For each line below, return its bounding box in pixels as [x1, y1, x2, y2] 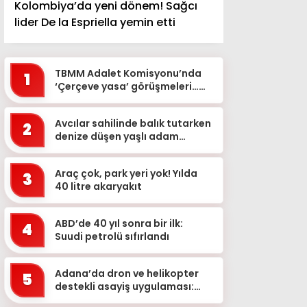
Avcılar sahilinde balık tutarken [55, 116, 211, 130]
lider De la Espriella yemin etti [14, 14, 175, 30]
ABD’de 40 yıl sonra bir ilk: [55, 216, 183, 230]
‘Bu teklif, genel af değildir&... [55, 92, 200, 106]
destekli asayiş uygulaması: [55, 279, 194, 293]
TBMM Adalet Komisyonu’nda [55, 66, 201, 80]
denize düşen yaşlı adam [55, 129, 179, 143]
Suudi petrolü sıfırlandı [55, 229, 169, 243]
